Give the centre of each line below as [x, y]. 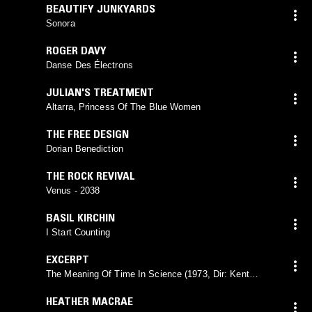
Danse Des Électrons [89, 65]
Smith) [60, 286]
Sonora [61, 23]
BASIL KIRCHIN [80, 217]
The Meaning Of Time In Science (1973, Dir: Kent [148, 274]
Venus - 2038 [73, 190]
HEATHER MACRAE [89, 301]
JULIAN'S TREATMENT [100, 92]
